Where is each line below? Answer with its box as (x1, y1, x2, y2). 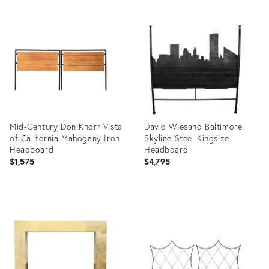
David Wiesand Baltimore (144, 121, 243, 132)
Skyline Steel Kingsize (144, 132, 229, 144)
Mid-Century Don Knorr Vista (10, 121, 122, 132)
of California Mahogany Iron (10, 132, 120, 144)
